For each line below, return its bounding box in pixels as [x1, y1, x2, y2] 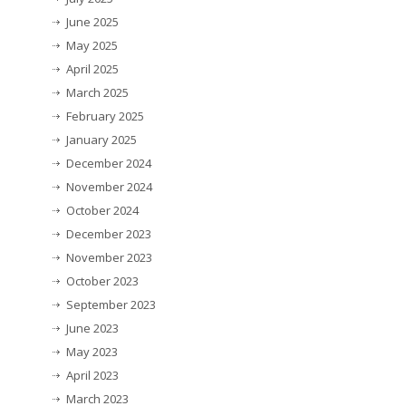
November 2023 [66, 249, 152, 266]
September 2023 [66, 296, 156, 314]
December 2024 [66, 155, 151, 172]
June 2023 [66, 320, 119, 337]
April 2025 [66, 61, 119, 78]
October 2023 [66, 273, 139, 290]
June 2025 [66, 14, 119, 31]
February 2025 [66, 108, 144, 125]
